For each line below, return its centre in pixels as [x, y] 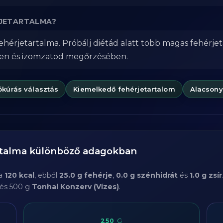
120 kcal [19, 175]
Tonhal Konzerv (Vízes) [75, 187]
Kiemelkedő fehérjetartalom [124, 89]
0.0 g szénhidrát [147, 175]
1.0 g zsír [206, 175]
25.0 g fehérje [86, 175]
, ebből [47, 175]
